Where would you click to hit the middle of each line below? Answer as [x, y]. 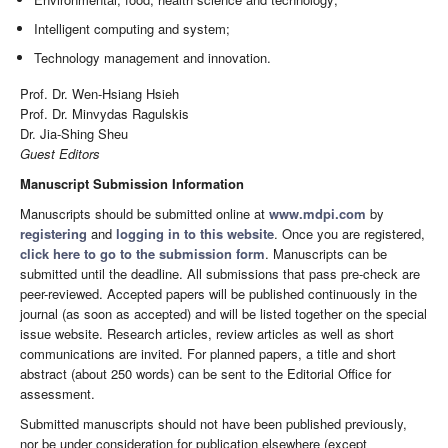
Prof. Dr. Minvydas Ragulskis [104, 113]
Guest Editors [60, 153]
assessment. [57, 393]
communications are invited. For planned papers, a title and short [208, 353]
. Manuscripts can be [326, 253]
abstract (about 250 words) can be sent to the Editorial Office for [205, 373]
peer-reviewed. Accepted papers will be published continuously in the [218, 293]
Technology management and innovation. [153, 58]
